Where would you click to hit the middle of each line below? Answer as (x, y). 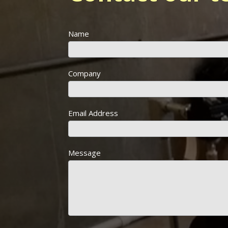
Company (85, 73)
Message (85, 152)
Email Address (93, 113)
